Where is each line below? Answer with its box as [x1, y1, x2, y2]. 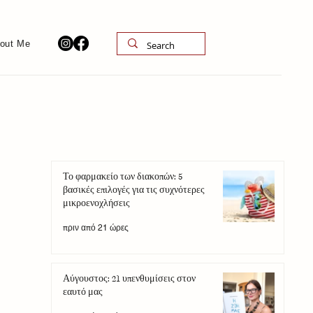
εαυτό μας [62, 286, 103, 299]
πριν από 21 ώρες [62, 223, 129, 233]
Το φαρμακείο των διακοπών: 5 [62, 171, 182, 184]
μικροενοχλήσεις [62, 198, 130, 210]
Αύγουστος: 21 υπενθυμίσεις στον [62, 273, 196, 286]
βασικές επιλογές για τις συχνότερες [62, 184, 205, 197]
